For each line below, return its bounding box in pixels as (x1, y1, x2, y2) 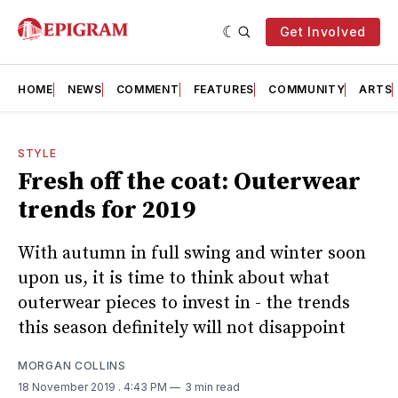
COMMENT (115, 83, 179, 96)
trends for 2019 (18, 195, 195, 226)
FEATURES (193, 83, 255, 96)
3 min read (185, 379, 240, 394)
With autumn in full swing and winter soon (18, 242, 366, 265)
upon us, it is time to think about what (18, 267, 330, 290)
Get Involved (279, 24, 366, 39)
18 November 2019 (18, 379, 118, 394)
